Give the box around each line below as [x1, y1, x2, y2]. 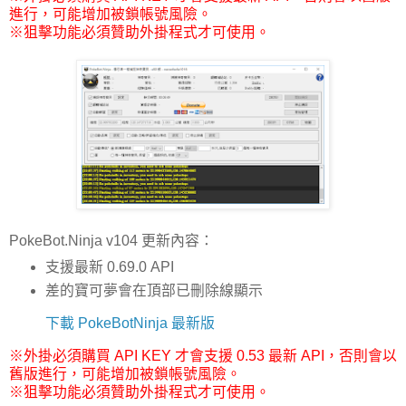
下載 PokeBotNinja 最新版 [45, 315, 215, 332]
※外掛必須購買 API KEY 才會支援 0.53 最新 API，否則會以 [9, 348, 397, 364]
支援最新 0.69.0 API [44, 258, 174, 275]
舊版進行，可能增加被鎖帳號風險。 [9, 366, 241, 382]
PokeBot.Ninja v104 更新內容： [9, 232, 214, 248]
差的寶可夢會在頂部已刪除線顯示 [44, 282, 263, 298]
